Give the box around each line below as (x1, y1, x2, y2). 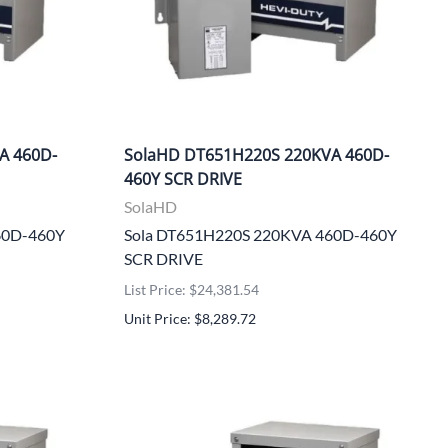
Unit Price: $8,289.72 (124, 309, 256, 327)
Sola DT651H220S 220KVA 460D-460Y (124, 224, 397, 244)
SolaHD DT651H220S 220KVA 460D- (124, 143, 389, 166)
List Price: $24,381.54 (124, 280, 259, 298)
